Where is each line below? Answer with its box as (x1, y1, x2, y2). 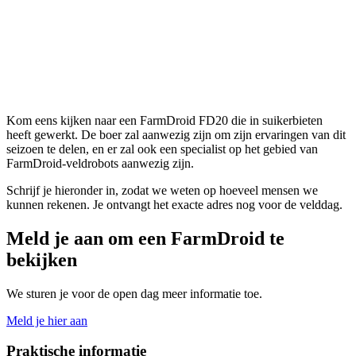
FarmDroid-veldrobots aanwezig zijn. (6, 156, 194, 170)
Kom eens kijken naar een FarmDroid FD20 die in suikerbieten (6, 113, 323, 127)
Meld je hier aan (6, 313, 87, 327)
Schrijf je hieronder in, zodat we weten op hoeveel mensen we (6, 183, 318, 197)
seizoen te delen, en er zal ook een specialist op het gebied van (6, 141, 318, 156)
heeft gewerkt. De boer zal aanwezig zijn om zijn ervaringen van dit (6, 127, 346, 141)
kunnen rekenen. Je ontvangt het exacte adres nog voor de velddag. (6, 197, 342, 211)
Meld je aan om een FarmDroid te (6, 227, 284, 249)
